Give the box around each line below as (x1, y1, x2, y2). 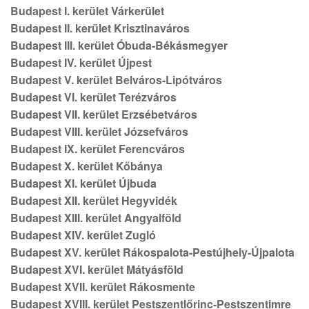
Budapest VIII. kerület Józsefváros (10, 123, 188, 139)
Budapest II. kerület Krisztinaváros (10, 20, 190, 36)
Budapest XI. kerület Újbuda (10, 175, 157, 191)
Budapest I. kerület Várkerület (10, 3, 164, 19)
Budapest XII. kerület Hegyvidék (10, 192, 177, 208)
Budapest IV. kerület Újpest (10, 54, 152, 70)
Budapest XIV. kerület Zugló (10, 227, 156, 243)
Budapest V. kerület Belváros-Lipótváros (10, 72, 222, 88)
